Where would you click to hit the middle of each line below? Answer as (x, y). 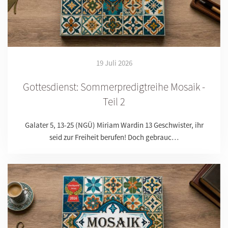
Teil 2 (114, 101)
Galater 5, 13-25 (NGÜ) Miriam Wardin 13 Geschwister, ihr (114, 125)
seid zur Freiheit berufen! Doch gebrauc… (114, 137)
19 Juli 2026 (114, 63)
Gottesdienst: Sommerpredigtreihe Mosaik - (114, 87)
